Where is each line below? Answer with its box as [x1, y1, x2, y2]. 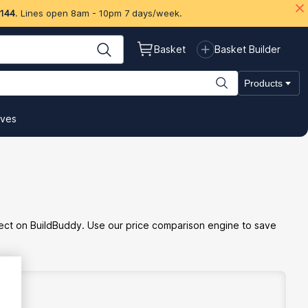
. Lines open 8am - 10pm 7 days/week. [14, 8, 182, 19]
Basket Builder [214, 43, 280, 55]
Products [244, 78, 283, 89]
